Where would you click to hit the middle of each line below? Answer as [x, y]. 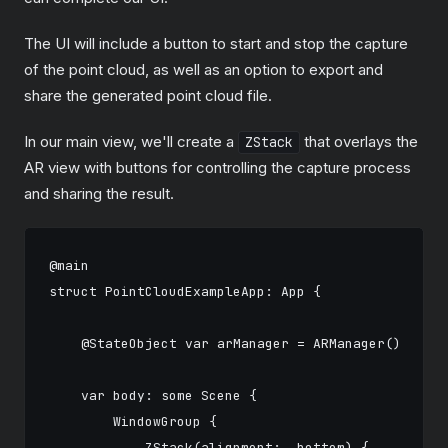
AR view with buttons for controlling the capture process [217, 167]
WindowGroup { [133, 421]
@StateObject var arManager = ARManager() [225, 343]
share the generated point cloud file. [148, 95]
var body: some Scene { [153, 395]
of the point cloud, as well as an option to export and [203, 69]
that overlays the [359, 141]
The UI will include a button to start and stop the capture [216, 43]
